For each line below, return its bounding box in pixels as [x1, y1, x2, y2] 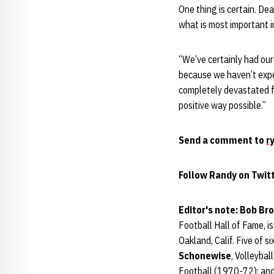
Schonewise [179, 250, 231, 262]
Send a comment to [179, 134, 266, 146]
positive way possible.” [179, 99, 266, 111]
